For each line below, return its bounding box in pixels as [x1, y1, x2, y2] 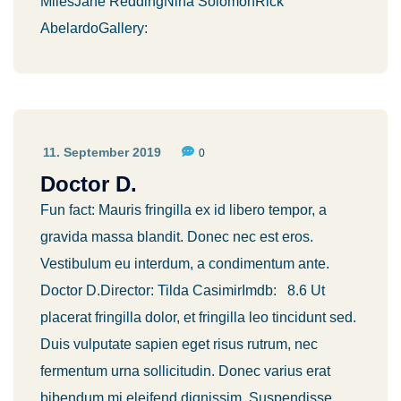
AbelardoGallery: [40, 21, 148, 36]
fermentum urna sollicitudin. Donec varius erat [40, 363, 330, 379]
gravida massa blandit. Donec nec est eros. [40, 229, 313, 244]
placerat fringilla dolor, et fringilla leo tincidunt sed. [40, 310, 356, 325]
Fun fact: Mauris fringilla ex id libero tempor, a [40, 202, 327, 218]
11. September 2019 [43, 145, 161, 159]
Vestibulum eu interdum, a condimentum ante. [40, 256, 329, 271]
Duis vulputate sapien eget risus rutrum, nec [40, 337, 318, 352]
